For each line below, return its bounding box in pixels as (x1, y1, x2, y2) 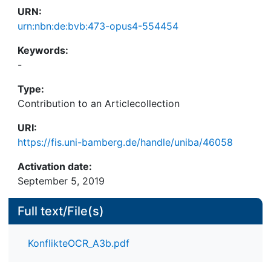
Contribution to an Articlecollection (18, 97, 180, 109)
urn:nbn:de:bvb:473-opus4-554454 (18, 20, 178, 32)
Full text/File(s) (18, 204, 104, 218)
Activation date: (18, 160, 92, 172)
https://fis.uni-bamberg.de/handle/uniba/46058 (18, 136, 233, 148)
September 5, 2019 (18, 175, 105, 187)
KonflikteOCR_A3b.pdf (28, 237, 129, 250)
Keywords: (18, 44, 68, 56)
